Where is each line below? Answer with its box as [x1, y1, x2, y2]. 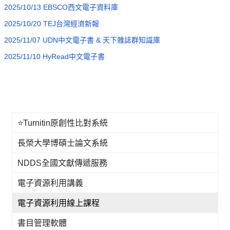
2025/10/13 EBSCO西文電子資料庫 [4, 3, 119, 11]
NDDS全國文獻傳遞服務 [17, 159, 108, 167]
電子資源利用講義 [17, 179, 84, 187]
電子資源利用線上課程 [17, 199, 100, 207]
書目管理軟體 [17, 219, 67, 227]
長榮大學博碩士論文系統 [17, 139, 108, 147]
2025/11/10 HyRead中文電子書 [4, 52, 105, 61]
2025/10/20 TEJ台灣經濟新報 [4, 20, 100, 28]
